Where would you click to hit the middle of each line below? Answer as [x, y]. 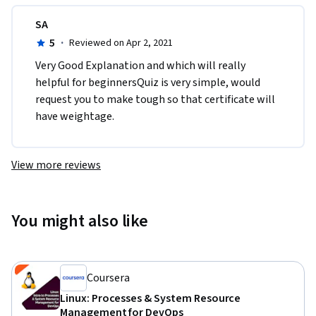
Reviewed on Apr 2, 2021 [121, 43]
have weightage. [75, 117]
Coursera [108, 278]
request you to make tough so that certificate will [155, 100]
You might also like [80, 221]
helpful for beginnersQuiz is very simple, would [148, 83]
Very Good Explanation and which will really [140, 66]
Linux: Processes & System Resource [151, 299]
